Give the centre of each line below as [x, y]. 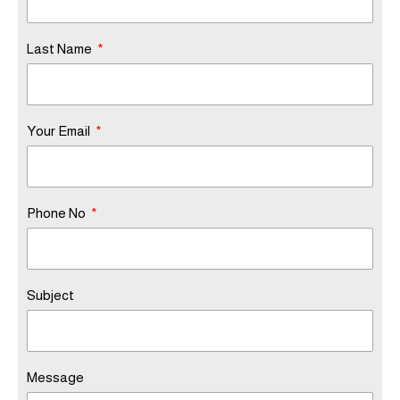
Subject [50, 295]
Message [55, 377]
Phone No [58, 213]
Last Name [61, 49]
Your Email [60, 131]
